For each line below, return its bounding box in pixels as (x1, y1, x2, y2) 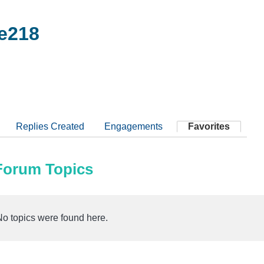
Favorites (188, 121, 230, 131)
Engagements (104, 121, 163, 131)
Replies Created (16, 121, 84, 131)
